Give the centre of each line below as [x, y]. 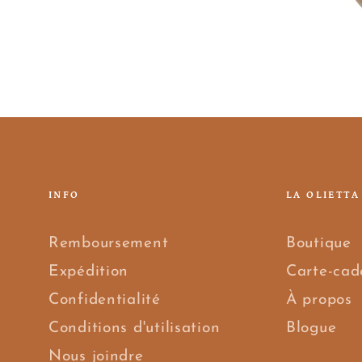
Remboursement [109, 244]
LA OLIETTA [323, 196]
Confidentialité [105, 301]
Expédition [89, 272]
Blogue [311, 329]
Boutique [319, 244]
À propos [319, 301]
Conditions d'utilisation [135, 329]
